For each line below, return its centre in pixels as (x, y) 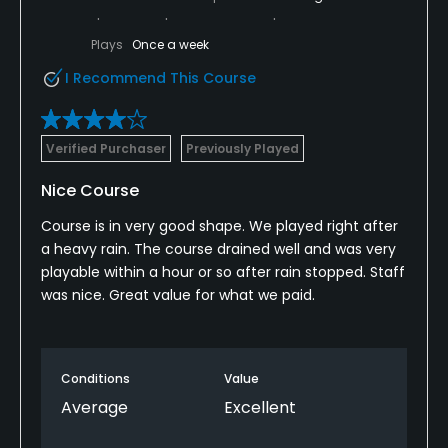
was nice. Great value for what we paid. (178, 294)
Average (94, 407)
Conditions (95, 378)
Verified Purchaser (106, 148)
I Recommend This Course (160, 77)
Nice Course (90, 190)
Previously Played (242, 148)
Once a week (170, 44)
